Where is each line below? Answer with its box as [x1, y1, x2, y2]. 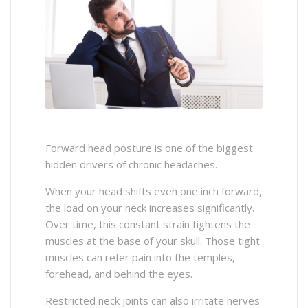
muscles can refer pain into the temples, [45, 250, 235, 264]
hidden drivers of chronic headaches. [45, 157, 217, 171]
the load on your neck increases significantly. [45, 200, 254, 214]
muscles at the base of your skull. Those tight [45, 233, 260, 247]
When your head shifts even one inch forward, [45, 184, 262, 198]
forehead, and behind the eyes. [45, 266, 192, 280]
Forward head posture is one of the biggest [45, 140, 253, 155]
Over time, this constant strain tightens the [45, 217, 250, 231]
